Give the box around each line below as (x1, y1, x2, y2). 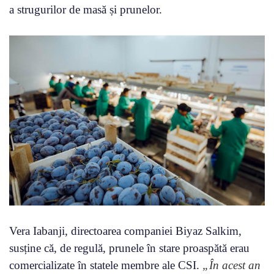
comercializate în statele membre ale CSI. (9, 259, 199, 272)
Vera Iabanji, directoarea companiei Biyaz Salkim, (9, 224, 242, 238)
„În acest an (199, 259, 261, 272)
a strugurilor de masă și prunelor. (9, 2, 162, 16)
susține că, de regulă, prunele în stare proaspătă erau (9, 242, 250, 255)
